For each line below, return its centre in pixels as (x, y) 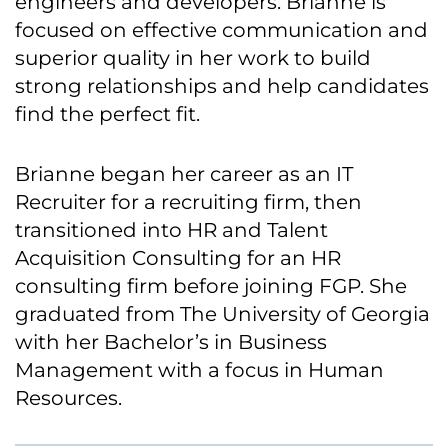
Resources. (68, 398)
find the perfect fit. (107, 114)
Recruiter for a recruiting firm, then (188, 202)
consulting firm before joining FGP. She (211, 286)
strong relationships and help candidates (222, 86)
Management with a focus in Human (199, 370)
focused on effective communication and (221, 30)
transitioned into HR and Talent (171, 230)
